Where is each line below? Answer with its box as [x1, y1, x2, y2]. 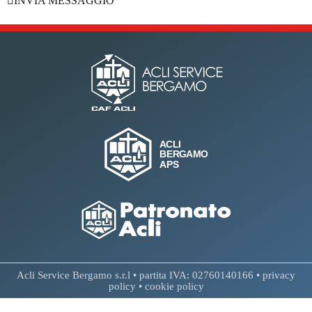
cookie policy [144, 281, 204, 292]
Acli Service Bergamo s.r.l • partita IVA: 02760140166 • [17, 270, 263, 281]
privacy [263, 270, 295, 281]
